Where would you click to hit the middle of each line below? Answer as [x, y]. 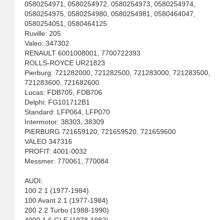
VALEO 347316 [48, 141]
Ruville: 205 [43, 33]
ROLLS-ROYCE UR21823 [65, 63]
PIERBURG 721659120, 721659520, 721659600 [100, 132]
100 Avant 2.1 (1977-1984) [66, 200]
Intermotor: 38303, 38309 [64, 122]
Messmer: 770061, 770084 [67, 161]
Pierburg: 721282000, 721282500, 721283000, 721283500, [117, 73]
